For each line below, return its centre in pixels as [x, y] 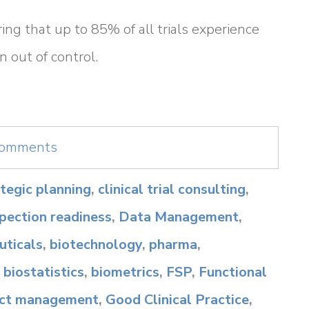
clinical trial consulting [172, 189]
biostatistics [44, 272]
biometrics [125, 272]
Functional [233, 272]
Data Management [179, 217]
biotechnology [96, 245]
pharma [173, 245]
